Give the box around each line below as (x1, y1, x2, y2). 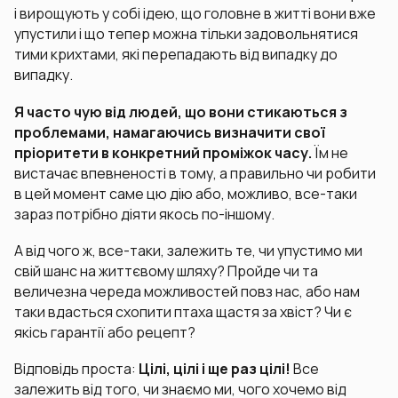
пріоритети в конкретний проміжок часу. (14, 142, 312, 163)
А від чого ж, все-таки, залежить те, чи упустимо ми (14, 240, 362, 260)
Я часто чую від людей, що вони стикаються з (14, 101, 347, 122)
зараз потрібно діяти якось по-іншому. (14, 203, 275, 224)
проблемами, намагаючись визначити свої (14, 122, 325, 142)
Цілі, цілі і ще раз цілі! (139, 359, 291, 379)
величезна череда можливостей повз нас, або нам (14, 281, 360, 301)
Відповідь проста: (14, 359, 139, 379)
